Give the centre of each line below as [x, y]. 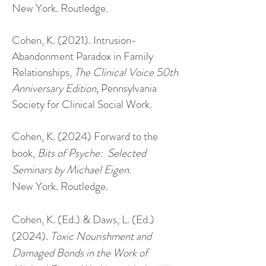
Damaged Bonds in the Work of [80, 253]
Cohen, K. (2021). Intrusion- [74, 40]
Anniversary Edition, [56, 88]
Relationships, [43, 72]
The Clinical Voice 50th [126, 72]
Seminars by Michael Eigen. [73, 170]
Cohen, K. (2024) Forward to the [85, 136]
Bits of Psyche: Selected [92, 153]
